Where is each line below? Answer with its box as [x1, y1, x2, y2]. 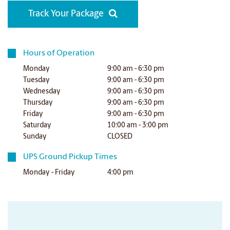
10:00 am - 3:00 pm [107, 122, 169, 129]
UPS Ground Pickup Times [23, 153, 118, 161]
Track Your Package [28, 9, 104, 19]
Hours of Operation [23, 49, 95, 57]
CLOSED [107, 133, 133, 141]
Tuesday [23, 76, 50, 84]
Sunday [23, 133, 47, 141]
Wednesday [23, 88, 61, 95]
